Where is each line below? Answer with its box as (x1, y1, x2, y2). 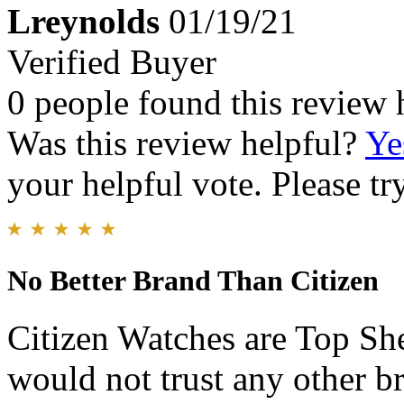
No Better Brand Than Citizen (7, 264, 379, 298)
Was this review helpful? (7, 124, 365, 163)
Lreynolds (7, 2, 160, 41)
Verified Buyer (7, 42, 216, 82)
